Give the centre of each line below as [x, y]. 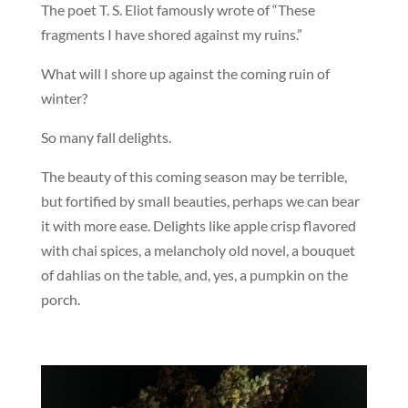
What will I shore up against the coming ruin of [185, 73]
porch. [60, 299]
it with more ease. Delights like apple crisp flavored [198, 225]
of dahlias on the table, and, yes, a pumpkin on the [194, 274]
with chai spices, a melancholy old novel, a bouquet [198, 250]
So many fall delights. [106, 137]
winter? [64, 97]
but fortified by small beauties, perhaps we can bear [200, 200]
